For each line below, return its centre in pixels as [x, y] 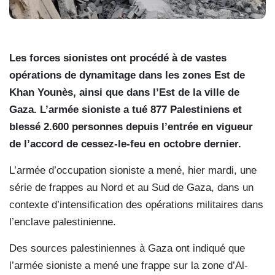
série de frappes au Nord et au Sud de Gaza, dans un [131, 187]
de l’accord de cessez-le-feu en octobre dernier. [125, 144]
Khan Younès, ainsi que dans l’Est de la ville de [124, 92]
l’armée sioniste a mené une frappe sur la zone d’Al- [129, 265]
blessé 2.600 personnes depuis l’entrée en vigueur [131, 126]
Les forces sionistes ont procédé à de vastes [118, 58]
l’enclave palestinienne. [63, 222]
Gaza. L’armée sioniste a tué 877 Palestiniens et [126, 109]
